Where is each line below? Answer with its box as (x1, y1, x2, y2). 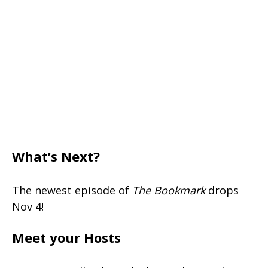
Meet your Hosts (12, 229, 121, 247)
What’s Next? (12, 147, 100, 166)
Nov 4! (12, 199, 44, 214)
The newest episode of (12, 183, 132, 198)
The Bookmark (132, 183, 205, 198)
